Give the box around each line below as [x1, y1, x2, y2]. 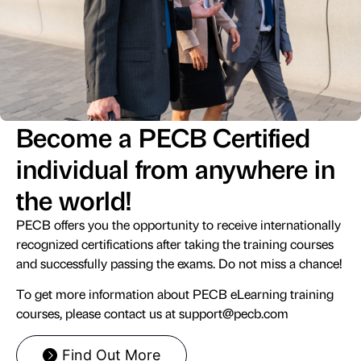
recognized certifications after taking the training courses [16, 234, 334, 252]
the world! [16, 181, 131, 217]
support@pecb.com [179, 305, 288, 322]
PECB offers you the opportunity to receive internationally [16, 215, 341, 233]
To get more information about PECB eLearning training [16, 285, 334, 303]
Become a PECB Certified [16, 118, 310, 154]
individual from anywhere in [16, 150, 335, 185]
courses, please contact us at [16, 305, 179, 322]
